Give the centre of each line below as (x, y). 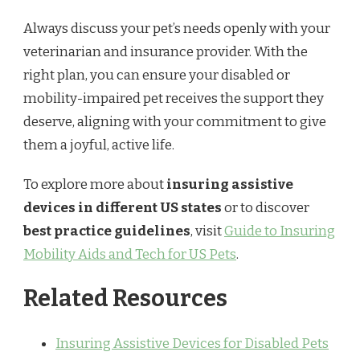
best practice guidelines (107, 231)
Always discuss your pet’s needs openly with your (177, 28)
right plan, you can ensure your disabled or (157, 75)
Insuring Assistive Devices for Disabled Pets (192, 343)
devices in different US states (123, 207)
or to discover (266, 207)
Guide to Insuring (280, 231)
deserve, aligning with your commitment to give (175, 121)
